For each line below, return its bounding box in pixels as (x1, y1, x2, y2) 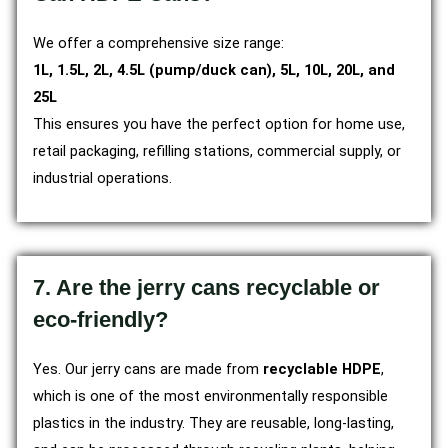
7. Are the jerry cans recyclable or (33, 275, 380, 301)
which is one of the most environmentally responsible (33, 387, 388, 406)
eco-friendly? (33, 307, 168, 333)
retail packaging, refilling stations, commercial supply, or (33, 141, 401, 160)
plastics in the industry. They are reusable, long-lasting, (33, 414, 394, 433)
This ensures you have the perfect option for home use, (33, 114, 405, 133)
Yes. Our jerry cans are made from (33, 360, 263, 379)
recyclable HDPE (263, 360, 381, 379)
